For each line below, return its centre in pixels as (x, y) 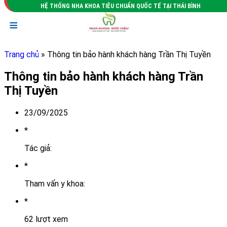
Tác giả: (38, 148)
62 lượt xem (46, 219)
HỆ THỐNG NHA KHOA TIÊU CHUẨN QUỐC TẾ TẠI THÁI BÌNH (121, 6)
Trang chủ (22, 54)
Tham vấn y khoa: (55, 183)
